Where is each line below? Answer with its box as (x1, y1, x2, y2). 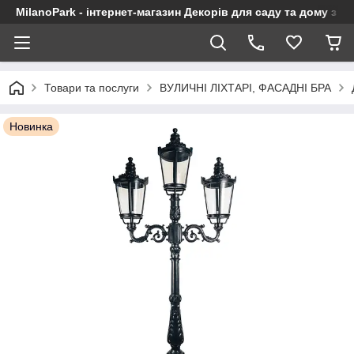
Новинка (9, 120, 53, 133)
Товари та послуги (44, 81, 139, 94)
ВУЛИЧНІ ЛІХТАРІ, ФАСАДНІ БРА (160, 81, 331, 94)
